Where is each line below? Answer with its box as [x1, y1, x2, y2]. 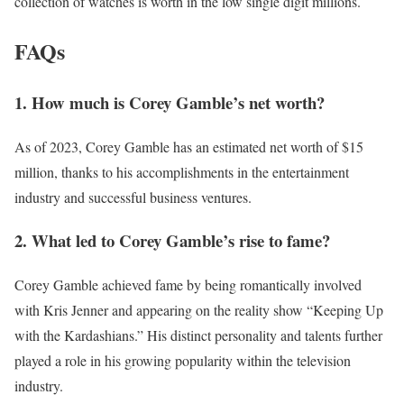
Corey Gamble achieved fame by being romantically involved [14, 274, 362, 294]
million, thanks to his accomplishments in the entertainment [14, 161, 349, 181]
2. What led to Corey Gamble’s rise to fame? [14, 228, 330, 253]
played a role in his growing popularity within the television [14, 350, 351, 370]
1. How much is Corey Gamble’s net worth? [14, 89, 325, 115]
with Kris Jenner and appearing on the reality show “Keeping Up [14, 299, 383, 319]
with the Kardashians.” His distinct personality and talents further [14, 325, 382, 344]
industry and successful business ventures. [14, 187, 252, 207]
